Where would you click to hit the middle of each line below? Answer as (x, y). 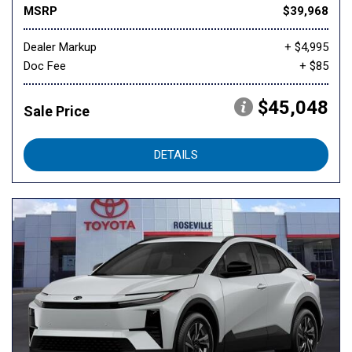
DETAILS (176, 155)
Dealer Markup (60, 48)
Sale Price (57, 112)
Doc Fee (45, 66)
